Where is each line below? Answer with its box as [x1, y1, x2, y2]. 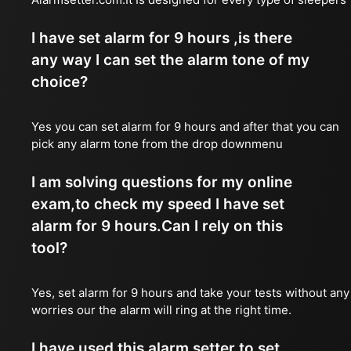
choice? [31, 73, 88, 91]
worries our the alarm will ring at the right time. [31, 302, 291, 317]
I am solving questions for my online [31, 173, 292, 191]
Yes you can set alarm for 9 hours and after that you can [31, 119, 339, 134]
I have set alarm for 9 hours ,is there [31, 29, 292, 47]
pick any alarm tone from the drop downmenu [31, 136, 283, 151]
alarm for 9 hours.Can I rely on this [31, 217, 283, 235]
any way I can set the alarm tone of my [31, 51, 309, 69]
